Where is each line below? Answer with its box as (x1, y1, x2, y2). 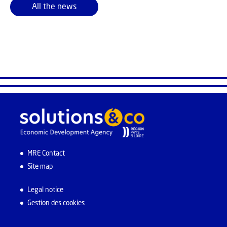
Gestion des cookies (27, 200, 85, 207)
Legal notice (27, 187, 63, 194)
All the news (32, 3, 77, 12)
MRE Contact (27, 150, 65, 158)
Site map (27, 164, 53, 171)
